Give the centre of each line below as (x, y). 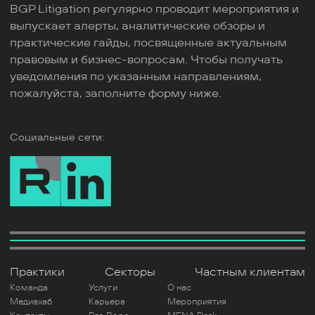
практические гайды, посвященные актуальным (148, 43)
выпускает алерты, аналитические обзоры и (137, 26)
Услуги (103, 287)
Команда (29, 287)
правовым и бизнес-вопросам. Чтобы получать (146, 59)
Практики (37, 272)
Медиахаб (31, 301)
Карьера (107, 301)
